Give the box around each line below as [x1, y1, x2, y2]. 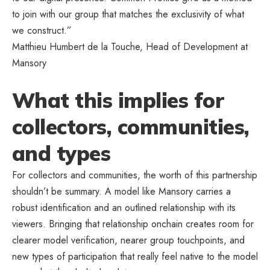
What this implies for [12, 87, 224, 113]
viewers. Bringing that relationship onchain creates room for [12, 216, 254, 231]
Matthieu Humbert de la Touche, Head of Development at [12, 39, 248, 54]
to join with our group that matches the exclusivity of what [12, 7, 244, 21]
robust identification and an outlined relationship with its [12, 200, 236, 215]
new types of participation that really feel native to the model [12, 249, 258, 263]
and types [12, 140, 111, 166]
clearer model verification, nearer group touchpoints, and [12, 233, 245, 247]
